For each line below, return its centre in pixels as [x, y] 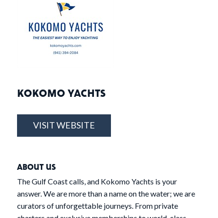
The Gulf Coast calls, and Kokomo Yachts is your [97, 182]
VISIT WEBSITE [64, 125]
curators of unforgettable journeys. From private [98, 206]
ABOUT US [36, 167]
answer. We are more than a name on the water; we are [106, 194]
